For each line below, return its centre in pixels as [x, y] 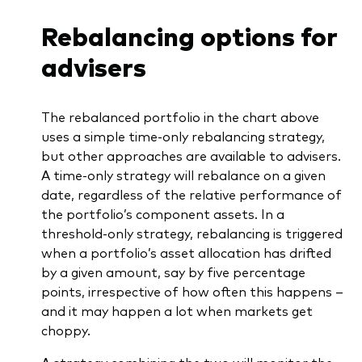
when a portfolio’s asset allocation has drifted [186, 253]
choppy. [65, 330]
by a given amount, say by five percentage [173, 272]
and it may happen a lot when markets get [177, 311]
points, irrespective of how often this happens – [192, 291]
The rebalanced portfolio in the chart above [180, 117]
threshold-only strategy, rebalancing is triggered [192, 233]
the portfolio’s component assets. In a [162, 214]
